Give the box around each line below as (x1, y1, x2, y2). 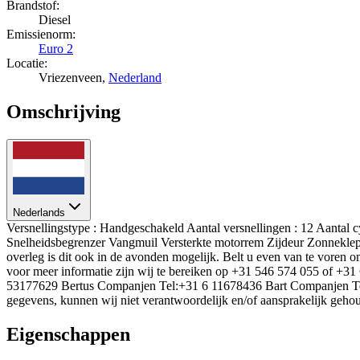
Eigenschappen (6, 324, 130, 346)
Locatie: (6, 55, 47, 70)
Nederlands (13, 207, 65, 219)
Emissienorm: (6, 27, 76, 41)
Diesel (39, 12, 71, 27)
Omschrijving (6, 100, 121, 122)
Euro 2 (39, 41, 73, 55)
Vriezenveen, (39, 70, 108, 84)
